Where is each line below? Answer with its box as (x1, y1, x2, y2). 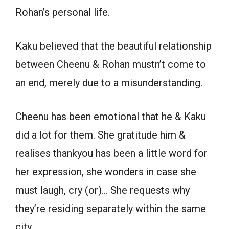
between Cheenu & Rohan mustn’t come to (15, 58, 206, 71)
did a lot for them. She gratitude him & (15, 128, 186, 141)
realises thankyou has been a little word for (15, 147, 208, 159)
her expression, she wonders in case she (15, 165, 196, 178)
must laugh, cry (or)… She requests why (15, 184, 190, 196)
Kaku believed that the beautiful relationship (15, 39, 212, 52)
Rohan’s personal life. (15, 6, 110, 18)
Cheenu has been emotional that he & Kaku (15, 110, 206, 123)
